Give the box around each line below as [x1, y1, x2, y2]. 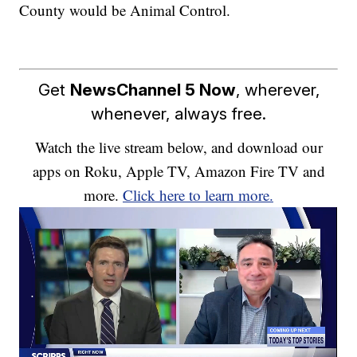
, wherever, [235, 79, 320, 100]
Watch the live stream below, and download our [34, 136, 323, 157]
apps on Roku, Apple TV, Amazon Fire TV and [32, 160, 325, 181]
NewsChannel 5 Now [69, 79, 236, 100]
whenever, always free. [91, 103, 266, 124]
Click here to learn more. [123, 184, 273, 205]
